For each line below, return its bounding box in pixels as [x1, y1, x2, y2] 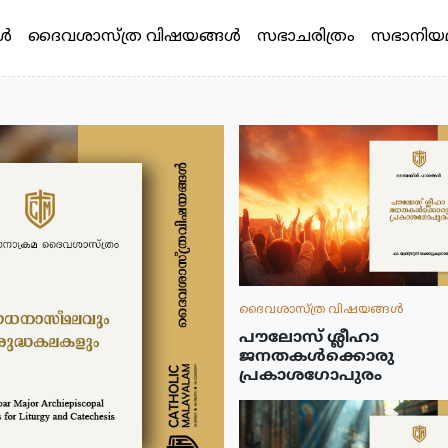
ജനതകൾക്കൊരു [239, 344, 394, 368]
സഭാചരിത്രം [256, 23, 355, 47]
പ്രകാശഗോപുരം [239, 363, 382, 387]
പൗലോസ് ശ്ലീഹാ [239, 325, 379, 349]
